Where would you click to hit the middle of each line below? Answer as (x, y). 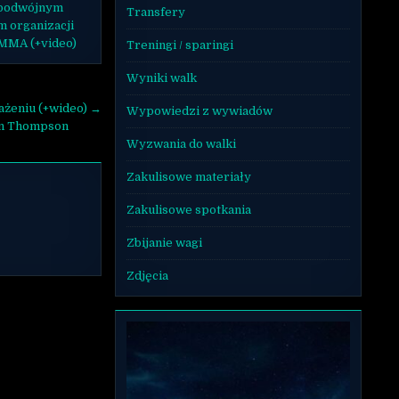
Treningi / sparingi (179, 45)
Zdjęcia (147, 275)
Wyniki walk (161, 77)
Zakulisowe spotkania (188, 209)
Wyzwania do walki (181, 143)
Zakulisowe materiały (188, 176)
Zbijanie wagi (164, 242)
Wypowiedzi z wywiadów (199, 110)
